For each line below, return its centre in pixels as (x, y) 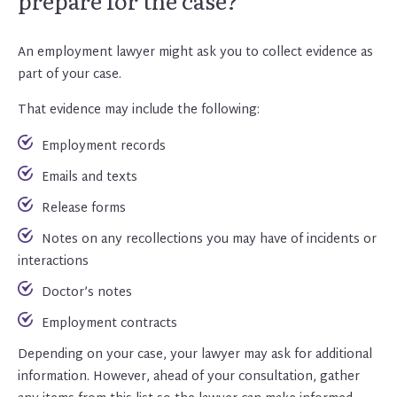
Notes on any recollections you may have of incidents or (209, 239)
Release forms (84, 208)
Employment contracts (109, 323)
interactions (53, 261)
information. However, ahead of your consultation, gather (189, 377)
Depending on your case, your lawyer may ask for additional (195, 354)
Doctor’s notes (87, 292)
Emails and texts (90, 177)
